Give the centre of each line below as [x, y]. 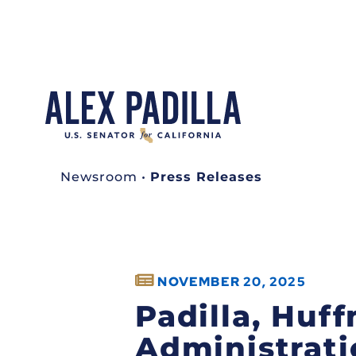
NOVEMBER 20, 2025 [232, 281]
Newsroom [99, 176]
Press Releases [206, 176]
